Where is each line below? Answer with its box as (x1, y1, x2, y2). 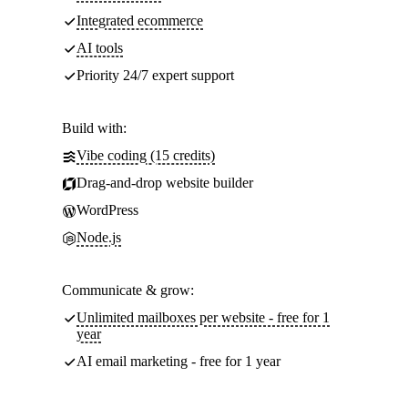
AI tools (76, 40, 123, 56)
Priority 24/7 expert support (76, 67, 234, 83)
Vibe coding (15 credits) (76, 148, 215, 163)
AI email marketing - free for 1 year (76, 353, 280, 369)
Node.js (76, 229, 121, 245)
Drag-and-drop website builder (76, 175, 253, 190)
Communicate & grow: (62, 282, 194, 298)
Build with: (62, 120, 127, 136)
